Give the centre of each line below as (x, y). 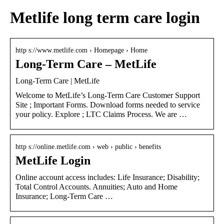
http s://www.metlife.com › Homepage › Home (81, 50)
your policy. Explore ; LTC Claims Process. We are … (101, 114)
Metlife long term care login (105, 18)
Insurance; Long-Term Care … (64, 196)
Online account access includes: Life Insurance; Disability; (107, 177)
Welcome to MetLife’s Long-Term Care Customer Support (108, 95)
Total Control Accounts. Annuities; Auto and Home (96, 186)
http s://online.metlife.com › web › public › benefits (88, 146)
